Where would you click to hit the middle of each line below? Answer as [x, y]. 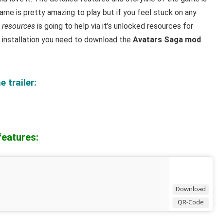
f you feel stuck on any [157, 12]
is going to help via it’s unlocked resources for [114, 26]
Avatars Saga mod [167, 40]
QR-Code [191, 202]
